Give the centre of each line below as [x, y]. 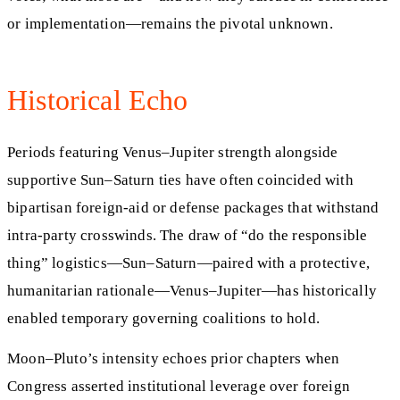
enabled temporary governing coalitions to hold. [163, 319]
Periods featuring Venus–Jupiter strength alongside [173, 153]
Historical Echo [98, 100]
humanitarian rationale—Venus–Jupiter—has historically [192, 291]
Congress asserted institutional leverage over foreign [179, 386]
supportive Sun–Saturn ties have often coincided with [180, 180]
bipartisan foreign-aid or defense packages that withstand [193, 208]
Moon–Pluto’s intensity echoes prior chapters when [174, 358]
